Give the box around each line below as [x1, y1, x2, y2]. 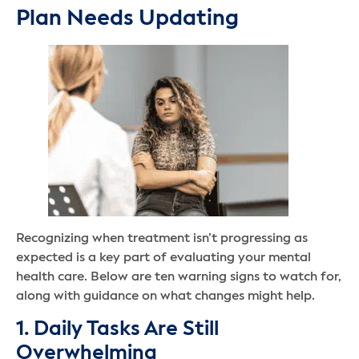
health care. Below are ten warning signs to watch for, [16, 271, 341, 284]
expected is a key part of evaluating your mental [16, 252, 311, 265]
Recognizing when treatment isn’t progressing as [16, 232, 308, 246]
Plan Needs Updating [16, 8, 239, 30]
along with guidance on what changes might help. [16, 290, 318, 304]
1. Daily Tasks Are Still [16, 319, 219, 340]
